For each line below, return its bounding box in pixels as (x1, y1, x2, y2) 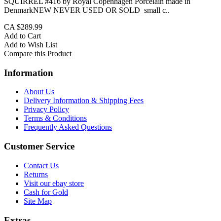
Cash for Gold (24, 187, 68, 196)
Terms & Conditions (24, 114, 87, 123)
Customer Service (4, 141, 74, 152)
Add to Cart (4, 32, 41, 40)
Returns (24, 170, 48, 179)
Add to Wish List (4, 40, 57, 49)
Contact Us (24, 161, 59, 170)
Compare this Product (4, 49, 72, 58)
